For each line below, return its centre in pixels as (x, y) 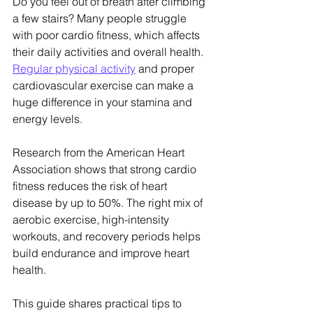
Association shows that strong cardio (106, 169)
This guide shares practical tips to (99, 304)
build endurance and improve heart (102, 253)
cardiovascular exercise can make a (104, 86)
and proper (166, 69)
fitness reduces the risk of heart (91, 186)
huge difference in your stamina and (104, 102)
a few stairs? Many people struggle (101, 19)
